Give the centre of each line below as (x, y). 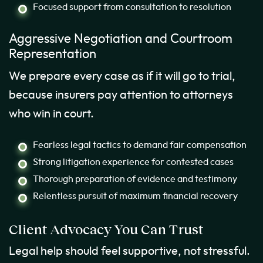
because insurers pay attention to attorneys (121, 95)
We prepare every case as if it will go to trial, (122, 77)
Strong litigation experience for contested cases (133, 162)
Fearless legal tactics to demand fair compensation (140, 145)
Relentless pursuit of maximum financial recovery (135, 196)
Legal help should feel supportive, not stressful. (129, 252)
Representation (53, 55)
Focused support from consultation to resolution (132, 7)
